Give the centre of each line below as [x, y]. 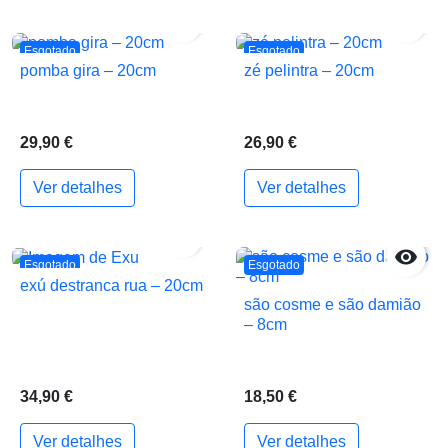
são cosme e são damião [332, 305]
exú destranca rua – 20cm [111, 286]
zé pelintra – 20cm [309, 71]
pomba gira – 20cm [88, 71]
